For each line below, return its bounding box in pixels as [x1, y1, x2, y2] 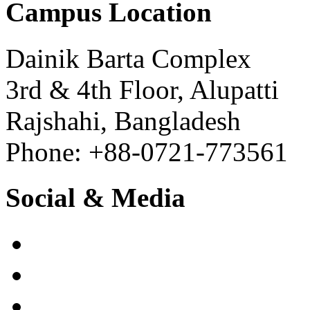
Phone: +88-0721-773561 [6, 136, 288, 167]
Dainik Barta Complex [6, 43, 251, 73]
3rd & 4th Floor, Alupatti [6, 74, 279, 104]
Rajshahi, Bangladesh [6, 105, 241, 136]
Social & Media [6, 182, 185, 212]
